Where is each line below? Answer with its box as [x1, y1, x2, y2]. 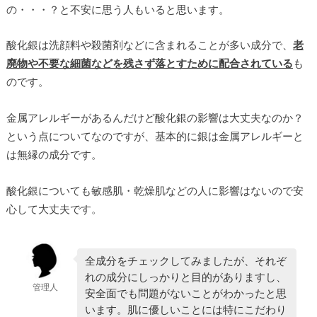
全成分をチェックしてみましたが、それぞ [84, 254, 287, 267]
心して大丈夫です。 [6, 202, 102, 215]
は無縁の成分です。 [6, 148, 102, 161]
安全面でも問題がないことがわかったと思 [84, 287, 287, 300]
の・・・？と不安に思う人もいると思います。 [6, 2, 229, 16]
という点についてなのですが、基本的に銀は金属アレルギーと [6, 129, 304, 143]
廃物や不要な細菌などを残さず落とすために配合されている [6, 57, 293, 70]
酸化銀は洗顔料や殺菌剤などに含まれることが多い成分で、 [6, 38, 293, 52]
